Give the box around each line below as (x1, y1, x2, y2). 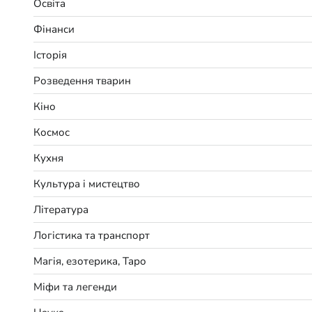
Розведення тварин (33, 73, 131, 88)
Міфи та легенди (33, 279, 117, 294)
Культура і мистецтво (33, 176, 140, 191)
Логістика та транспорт (33, 228, 150, 242)
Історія (33, 47, 67, 62)
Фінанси (33, 22, 75, 36)
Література (33, 202, 88, 217)
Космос (33, 125, 70, 139)
